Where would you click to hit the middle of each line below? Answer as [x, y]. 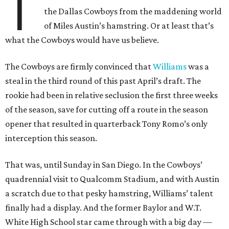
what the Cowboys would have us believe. [82, 40]
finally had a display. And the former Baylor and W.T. [103, 208]
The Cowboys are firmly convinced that [79, 67]
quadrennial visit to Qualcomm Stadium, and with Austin [112, 179]
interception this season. [51, 138]
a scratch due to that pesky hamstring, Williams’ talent [109, 193]
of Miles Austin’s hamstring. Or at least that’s [129, 26]
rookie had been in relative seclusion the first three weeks [111, 95]
